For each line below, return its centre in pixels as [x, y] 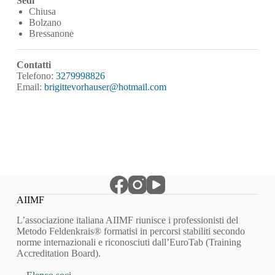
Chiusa [42, 11]
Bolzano [45, 22]
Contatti [33, 65]
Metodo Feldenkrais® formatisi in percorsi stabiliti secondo [130, 231]
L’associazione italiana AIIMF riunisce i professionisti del [127, 220]
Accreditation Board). [58, 253]
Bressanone [51, 33]
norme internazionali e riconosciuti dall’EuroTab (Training [129, 242]
